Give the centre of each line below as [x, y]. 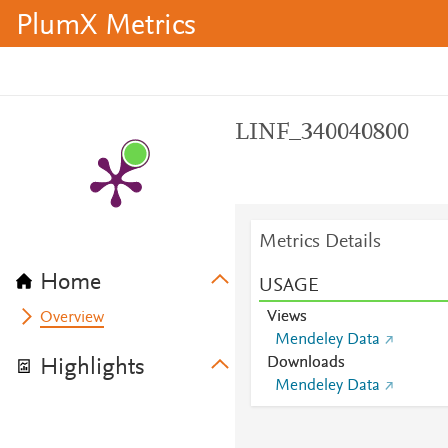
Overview [72, 318]
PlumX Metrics [106, 27]
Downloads [305, 363]
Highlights [92, 368]
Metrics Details [319, 242]
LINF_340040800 [321, 133]
